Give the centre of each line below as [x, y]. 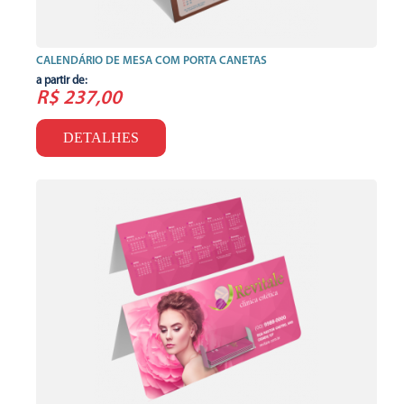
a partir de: [62, 81]
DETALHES [101, 138]
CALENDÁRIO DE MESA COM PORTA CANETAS [151, 61]
